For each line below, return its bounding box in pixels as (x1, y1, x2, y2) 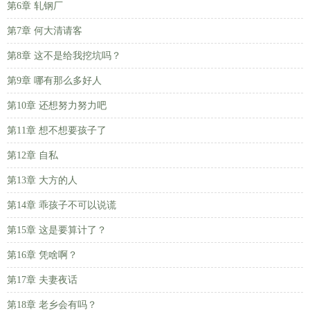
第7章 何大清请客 (7, 26, 82, 36)
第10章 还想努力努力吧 (7, 100, 107, 111)
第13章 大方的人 (7, 175, 77, 185)
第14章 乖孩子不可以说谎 (7, 200, 116, 210)
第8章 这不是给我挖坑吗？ (7, 51, 121, 61)
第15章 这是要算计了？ (7, 225, 107, 235)
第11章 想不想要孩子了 (7, 125, 107, 136)
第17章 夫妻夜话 (7, 275, 77, 285)
